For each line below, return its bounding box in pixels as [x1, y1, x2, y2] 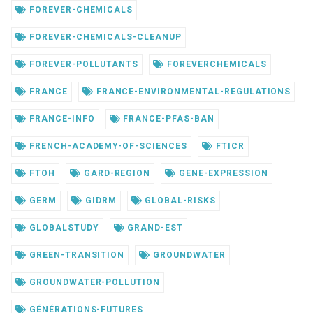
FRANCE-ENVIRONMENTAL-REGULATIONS [93, 86, 291, 96]
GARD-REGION [80, 168, 151, 178]
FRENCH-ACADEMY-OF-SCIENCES [26, 140, 187, 151]
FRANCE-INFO [26, 113, 95, 124]
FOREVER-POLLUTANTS [26, 59, 139, 69]
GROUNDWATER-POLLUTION [26, 277, 161, 287]
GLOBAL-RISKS [142, 195, 216, 205]
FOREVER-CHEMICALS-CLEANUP [26, 31, 182, 42]
